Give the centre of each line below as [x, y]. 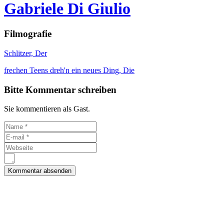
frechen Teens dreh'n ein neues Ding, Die [69, 70]
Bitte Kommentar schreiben [60, 89]
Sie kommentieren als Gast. [47, 109]
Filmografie [28, 34]
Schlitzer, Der [25, 53]
